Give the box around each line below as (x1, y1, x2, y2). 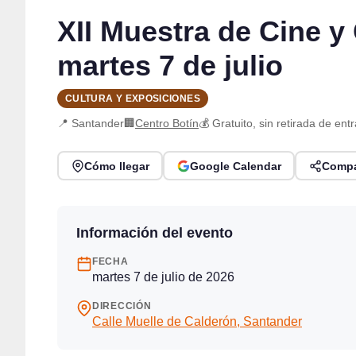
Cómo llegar (83, 159, 149, 172)
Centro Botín (135, 117, 199, 130)
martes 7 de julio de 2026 (92, 270, 234, 284)
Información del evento (76, 225, 233, 242)
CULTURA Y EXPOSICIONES (65, 92, 200, 104)
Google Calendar (189, 159, 281, 172)
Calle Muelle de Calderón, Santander (92, 315, 302, 329)
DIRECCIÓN (92, 300, 152, 312)
